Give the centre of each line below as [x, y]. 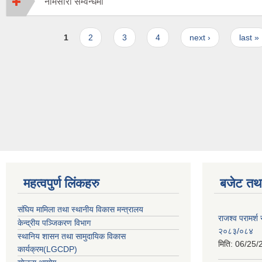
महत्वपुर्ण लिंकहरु [61, 184]
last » [249, 38]
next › [200, 38]
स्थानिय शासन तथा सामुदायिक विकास [72, 237]
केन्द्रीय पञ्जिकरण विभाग [54, 223]
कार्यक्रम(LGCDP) [47, 249]
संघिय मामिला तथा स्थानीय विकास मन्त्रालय [80, 210]
